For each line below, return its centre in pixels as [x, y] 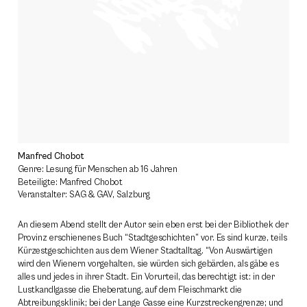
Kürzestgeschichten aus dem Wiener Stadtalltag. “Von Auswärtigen [145, 251]
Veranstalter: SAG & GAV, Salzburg [84, 195]
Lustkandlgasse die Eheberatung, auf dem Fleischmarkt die [130, 290]
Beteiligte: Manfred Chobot [70, 183]
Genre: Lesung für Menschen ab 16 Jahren [98, 170]
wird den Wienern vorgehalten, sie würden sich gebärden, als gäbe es [148, 264]
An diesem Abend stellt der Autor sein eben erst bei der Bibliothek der [153, 225]
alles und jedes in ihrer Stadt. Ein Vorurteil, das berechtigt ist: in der [146, 277]
